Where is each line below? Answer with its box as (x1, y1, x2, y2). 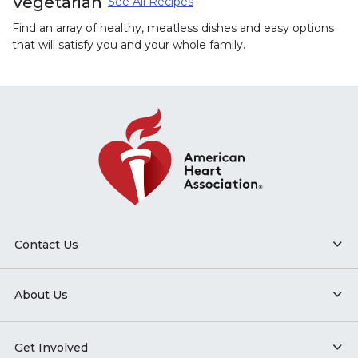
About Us (14, 287, 68, 302)
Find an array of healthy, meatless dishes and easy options (12, 20, 334, 35)
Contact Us (14, 237, 78, 252)
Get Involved (14, 340, 88, 355)
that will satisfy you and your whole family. (12, 37, 245, 52)
